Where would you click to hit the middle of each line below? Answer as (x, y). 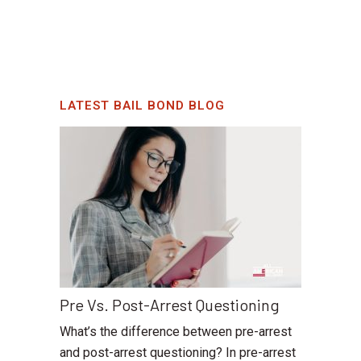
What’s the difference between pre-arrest (176, 332)
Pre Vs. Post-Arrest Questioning (170, 305)
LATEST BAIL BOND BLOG (142, 106)
